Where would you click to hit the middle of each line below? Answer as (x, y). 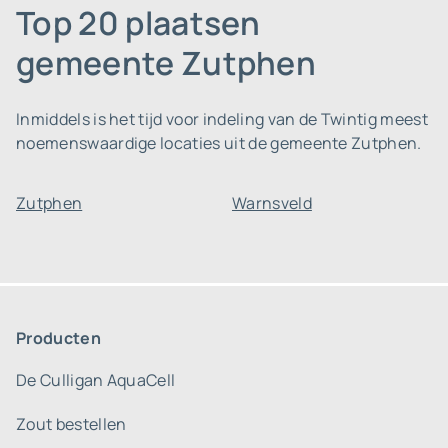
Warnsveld (272, 203)
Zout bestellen (71, 424)
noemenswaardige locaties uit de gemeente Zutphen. (219, 143)
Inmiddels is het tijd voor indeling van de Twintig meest (222, 119)
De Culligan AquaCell (96, 380)
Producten (58, 338)
